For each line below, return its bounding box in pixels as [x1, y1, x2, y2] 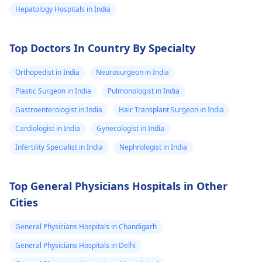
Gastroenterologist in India [15, 105, 102, 115]
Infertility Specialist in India [15, 142, 103, 152]
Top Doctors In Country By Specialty [9, 41, 195, 55]
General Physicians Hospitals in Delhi [15, 240, 136, 250]
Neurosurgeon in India [96, 67, 169, 77]
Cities [9, 195, 38, 209]
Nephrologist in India [119, 142, 187, 152]
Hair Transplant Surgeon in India [119, 105, 224, 115]
